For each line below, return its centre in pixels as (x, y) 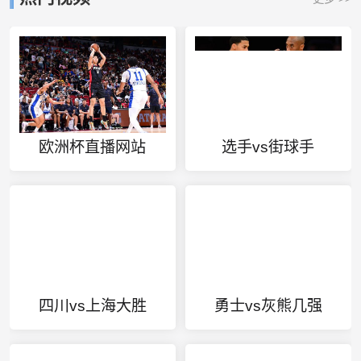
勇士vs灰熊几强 (268, 305)
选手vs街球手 (268, 147)
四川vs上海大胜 (92, 305)
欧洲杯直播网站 (93, 147)
